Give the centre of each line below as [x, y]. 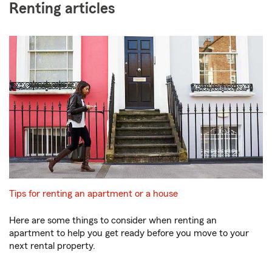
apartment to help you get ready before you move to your [129, 233]
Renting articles [62, 9]
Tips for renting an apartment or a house [93, 194]
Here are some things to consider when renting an [113, 220]
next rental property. [52, 246]
